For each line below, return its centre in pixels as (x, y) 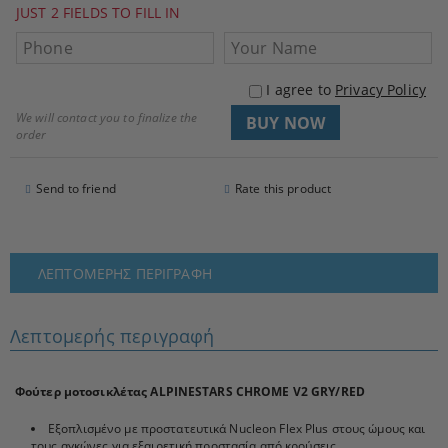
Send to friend (76, 188)
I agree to (301, 89)
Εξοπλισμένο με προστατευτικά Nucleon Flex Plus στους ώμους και (237, 428)
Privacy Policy (380, 89)
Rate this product (283, 188)
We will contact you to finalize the (107, 117)
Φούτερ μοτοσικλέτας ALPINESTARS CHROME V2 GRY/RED (190, 391)
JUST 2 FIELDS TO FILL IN (98, 12)
